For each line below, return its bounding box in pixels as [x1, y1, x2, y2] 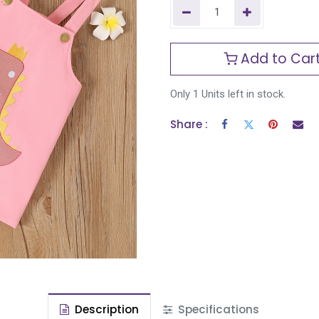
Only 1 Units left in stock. [170, 88, 286, 101]
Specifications [175, 302, 259, 318]
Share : [170, 117, 208, 132]
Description [72, 302, 139, 318]
